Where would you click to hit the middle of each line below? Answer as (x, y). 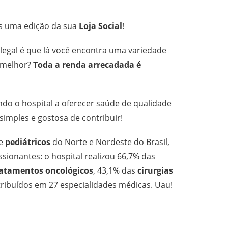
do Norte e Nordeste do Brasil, (110, 142)
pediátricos (28, 142)
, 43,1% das (115, 170)
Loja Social (101, 26)
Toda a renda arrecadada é (87, 64)
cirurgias (155, 170)
